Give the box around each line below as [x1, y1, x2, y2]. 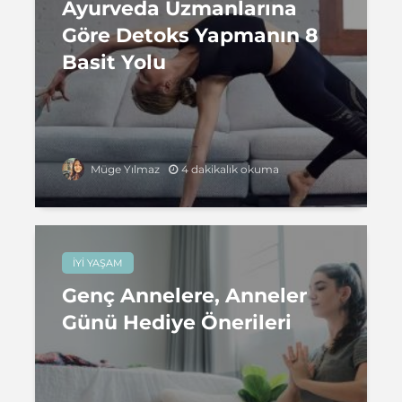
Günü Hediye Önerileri [62, 310, 292, 335]
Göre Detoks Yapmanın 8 [62, 23, 319, 48]
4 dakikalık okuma [181, 162, 279, 176]
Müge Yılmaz [88, 162, 160, 176]
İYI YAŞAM [73, 257, 123, 269]
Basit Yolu [62, 50, 166, 74]
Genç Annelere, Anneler [62, 284, 307, 308]
